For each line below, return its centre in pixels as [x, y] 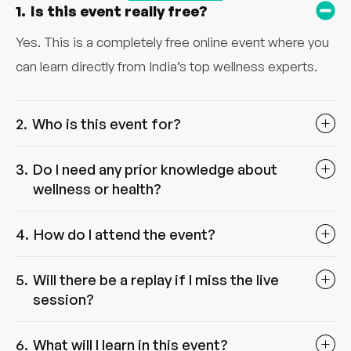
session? [63, 299]
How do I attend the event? [125, 233]
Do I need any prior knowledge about [155, 168]
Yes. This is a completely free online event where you [172, 42]
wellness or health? [97, 188]
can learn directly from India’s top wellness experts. [166, 66]
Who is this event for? [107, 123]
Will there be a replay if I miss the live [156, 279]
